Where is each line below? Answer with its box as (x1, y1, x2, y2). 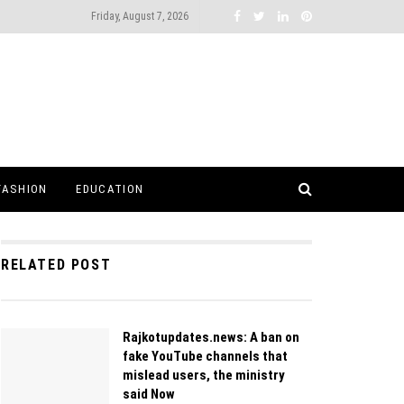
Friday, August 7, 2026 (91, 10, 188, 23)
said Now (123, 386, 175, 402)
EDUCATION (76, 182, 144, 196)
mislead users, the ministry (123, 367, 285, 383)
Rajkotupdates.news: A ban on (123, 329, 299, 345)
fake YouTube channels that (123, 348, 288, 364)
